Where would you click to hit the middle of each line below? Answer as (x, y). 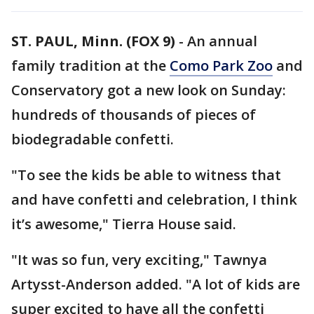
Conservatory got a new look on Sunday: (149, 90)
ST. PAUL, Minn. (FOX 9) (93, 41)
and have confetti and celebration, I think (154, 199)
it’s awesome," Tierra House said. (124, 224)
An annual (222, 41)
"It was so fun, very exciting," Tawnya (139, 260)
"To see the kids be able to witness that (146, 175)
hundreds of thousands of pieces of (134, 115)
